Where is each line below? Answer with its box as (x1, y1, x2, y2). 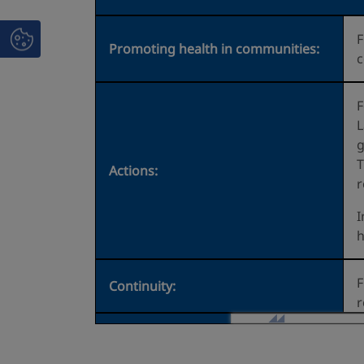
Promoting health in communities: (109, 40, 319, 58)
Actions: (109, 162, 158, 180)
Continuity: (109, 277, 175, 296)
